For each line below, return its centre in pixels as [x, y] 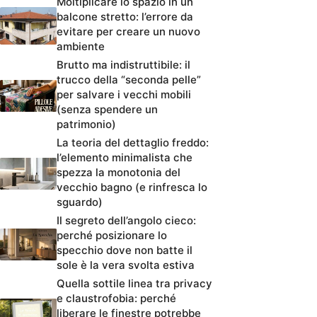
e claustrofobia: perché [116, 298]
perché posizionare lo [112, 235]
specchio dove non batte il [125, 250]
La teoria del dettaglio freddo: [133, 142]
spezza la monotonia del [119, 172]
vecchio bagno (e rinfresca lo [132, 187]
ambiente [81, 46]
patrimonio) [86, 124]
